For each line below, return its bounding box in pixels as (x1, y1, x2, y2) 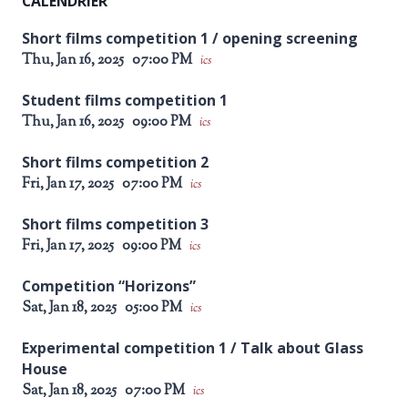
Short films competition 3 (22, 214, 209, 235)
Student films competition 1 (22, 90, 228, 111)
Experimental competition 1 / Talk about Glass (22, 338, 363, 359)
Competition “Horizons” (22, 276, 196, 297)
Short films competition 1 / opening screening (22, 28, 358, 49)
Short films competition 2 (22, 152, 209, 173)
